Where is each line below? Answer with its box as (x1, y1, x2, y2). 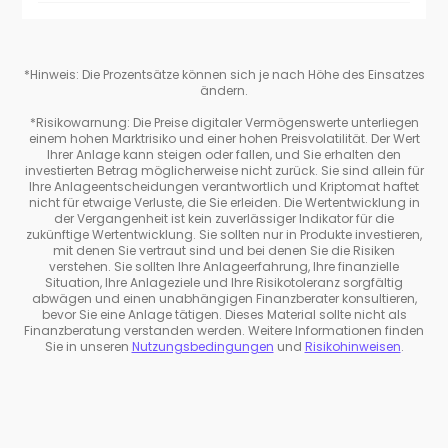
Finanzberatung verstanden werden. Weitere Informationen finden (24, 321, 424, 339)
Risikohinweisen (304, 337, 401, 355)
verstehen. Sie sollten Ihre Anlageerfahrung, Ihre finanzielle (49, 257, 399, 275)
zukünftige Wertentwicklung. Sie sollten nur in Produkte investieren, (26, 225, 422, 243)
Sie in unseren (44, 337, 132, 355)
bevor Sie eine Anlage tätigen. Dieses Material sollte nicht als (41, 305, 407, 323)
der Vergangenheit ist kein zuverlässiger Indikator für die (54, 209, 394, 227)
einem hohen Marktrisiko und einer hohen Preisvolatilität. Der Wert (28, 129, 420, 147)
